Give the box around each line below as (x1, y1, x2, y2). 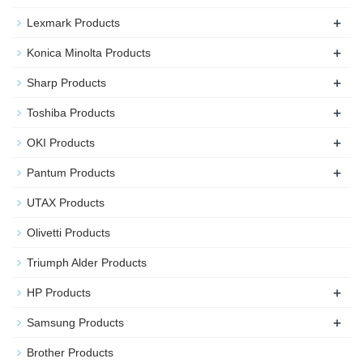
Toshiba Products (27, 106, 115, 120)
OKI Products (27, 136, 95, 150)
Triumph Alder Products (27, 256, 147, 270)
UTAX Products (27, 196, 105, 210)
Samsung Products (27, 316, 124, 330)
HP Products (27, 286, 91, 300)
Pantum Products (27, 166, 115, 180)
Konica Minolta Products (27, 46, 151, 60)
